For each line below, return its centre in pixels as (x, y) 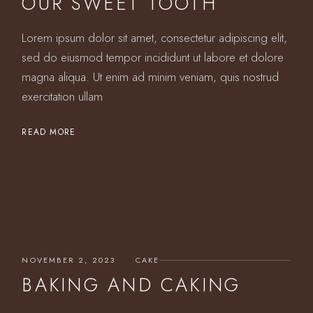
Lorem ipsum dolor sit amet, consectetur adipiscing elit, (155, 38)
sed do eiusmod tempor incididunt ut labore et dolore (153, 57)
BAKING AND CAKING (131, 285)
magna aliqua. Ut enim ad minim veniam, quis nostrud (151, 77)
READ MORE (49, 132)
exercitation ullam (63, 96)
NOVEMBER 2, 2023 (69, 260)
